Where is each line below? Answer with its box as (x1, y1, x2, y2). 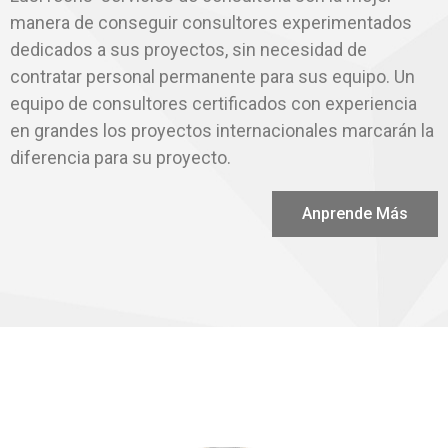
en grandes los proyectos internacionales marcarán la (10, 120, 434, 142)
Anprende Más (302, 204, 408, 224)
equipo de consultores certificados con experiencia (10, 93, 417, 115)
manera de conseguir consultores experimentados (10, 12, 412, 34)
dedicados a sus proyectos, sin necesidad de (10, 39, 367, 61)
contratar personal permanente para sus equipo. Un (10, 66, 415, 88)
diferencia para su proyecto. (10, 147, 231, 169)
